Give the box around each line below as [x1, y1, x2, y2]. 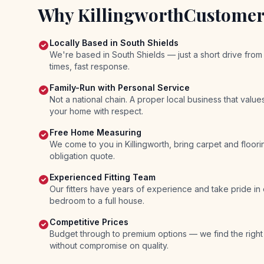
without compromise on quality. [49, 240, 169, 250]
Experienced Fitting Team [49, 172, 156, 182]
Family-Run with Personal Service [49, 82, 190, 93]
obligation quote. [49, 151, 115, 161]
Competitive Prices [49, 217, 128, 227]
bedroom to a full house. [49, 196, 144, 206]
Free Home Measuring [49, 127, 141, 137]
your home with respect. [49, 106, 143, 116]
